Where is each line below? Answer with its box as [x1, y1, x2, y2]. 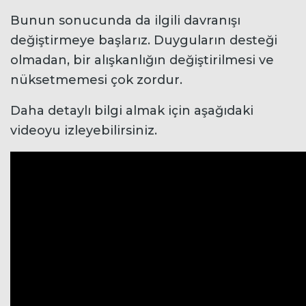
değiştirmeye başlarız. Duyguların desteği [10, 32, 277, 48]
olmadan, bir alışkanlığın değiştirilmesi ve [10, 52, 274, 68]
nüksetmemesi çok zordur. [10, 72, 182, 87]
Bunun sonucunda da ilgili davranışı [10, 12, 240, 28]
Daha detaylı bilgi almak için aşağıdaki [10, 102, 253, 118]
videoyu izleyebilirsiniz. [10, 122, 157, 138]
